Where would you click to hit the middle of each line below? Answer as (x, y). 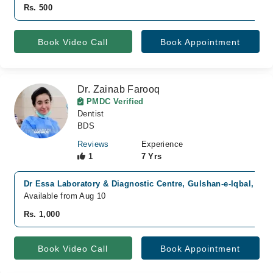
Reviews (93, 144)
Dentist (91, 114)
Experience (162, 144)
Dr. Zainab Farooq (119, 89)
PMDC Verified (114, 101)
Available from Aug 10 (65, 196)
